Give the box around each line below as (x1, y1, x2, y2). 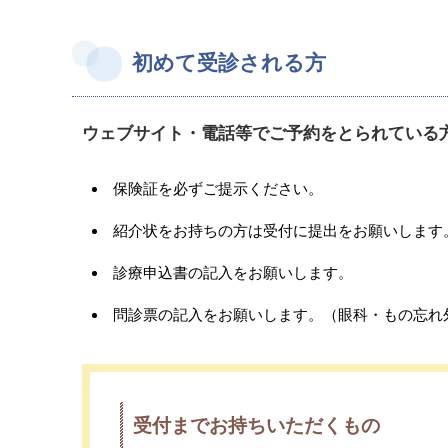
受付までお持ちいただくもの (133, 413, 380, 436)
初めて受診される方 (132, 50, 326, 74)
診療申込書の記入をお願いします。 (113, 263, 354, 281)
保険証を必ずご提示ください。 (113, 179, 324, 197)
